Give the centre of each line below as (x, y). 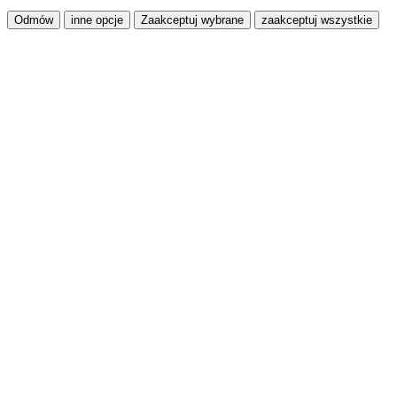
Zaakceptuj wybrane (192, 19)
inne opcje (97, 19)
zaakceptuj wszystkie (317, 19)
